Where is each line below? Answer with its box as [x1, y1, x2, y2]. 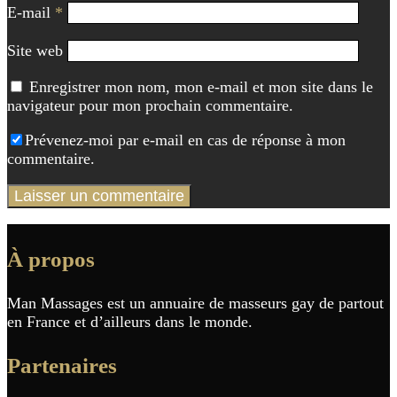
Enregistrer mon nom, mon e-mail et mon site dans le [29, 77, 373, 96]
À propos [7, 246, 95, 271]
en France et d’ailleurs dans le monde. [7, 312, 253, 331]
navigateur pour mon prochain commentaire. [7, 96, 293, 114]
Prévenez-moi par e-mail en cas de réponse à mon [25, 130, 346, 149]
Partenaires [7, 353, 117, 378]
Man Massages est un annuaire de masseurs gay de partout [7, 293, 384, 312]
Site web [7, 41, 63, 59]
